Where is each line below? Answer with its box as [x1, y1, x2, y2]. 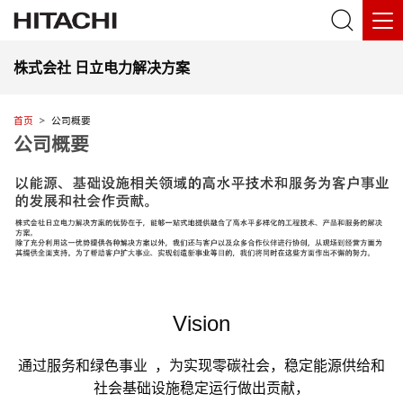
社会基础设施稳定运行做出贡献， [94, 381, 309, 397]
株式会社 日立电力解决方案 [13, 59, 190, 76]
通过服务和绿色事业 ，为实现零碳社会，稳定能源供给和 [18, 358, 385, 374]
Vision [173, 311, 230, 336]
